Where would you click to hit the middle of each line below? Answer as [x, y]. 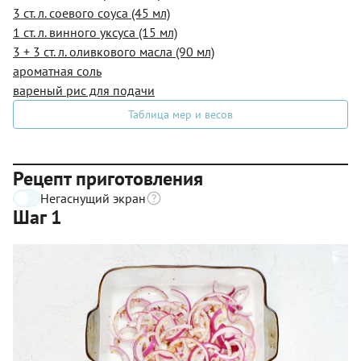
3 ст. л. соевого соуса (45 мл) [91, 12]
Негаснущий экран [93, 198]
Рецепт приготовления [108, 178]
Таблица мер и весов [180, 114]
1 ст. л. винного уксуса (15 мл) [95, 32]
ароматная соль [57, 71]
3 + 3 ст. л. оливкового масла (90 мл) [114, 51]
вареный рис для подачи [84, 90]
